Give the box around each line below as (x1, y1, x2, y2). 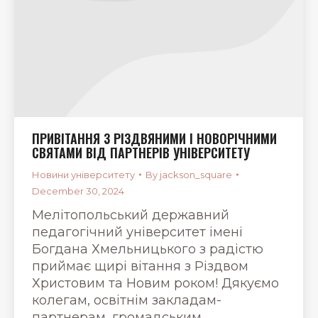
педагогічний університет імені (32, 224, 243, 240)
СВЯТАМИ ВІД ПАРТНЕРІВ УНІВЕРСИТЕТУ (32, 143, 250, 162)
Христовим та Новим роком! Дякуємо (32, 275, 279, 291)
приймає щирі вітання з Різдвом (32, 258, 248, 274)
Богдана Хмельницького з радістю (32, 241, 263, 257)
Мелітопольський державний (32, 207, 229, 223)
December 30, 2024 (32, 185, 124, 197)
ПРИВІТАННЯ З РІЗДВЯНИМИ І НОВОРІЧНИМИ (32, 128, 277, 148)
